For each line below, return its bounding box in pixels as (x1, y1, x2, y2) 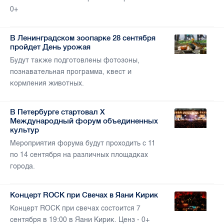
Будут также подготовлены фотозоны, (10, 56, 139, 65)
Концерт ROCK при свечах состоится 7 (10, 204, 140, 213)
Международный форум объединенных (10, 116, 158, 125)
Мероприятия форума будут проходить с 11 (10, 139, 155, 148)
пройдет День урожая (10, 42, 90, 51)
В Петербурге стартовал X (10, 107, 105, 116)
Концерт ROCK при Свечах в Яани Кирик (10, 190, 158, 199)
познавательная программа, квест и (10, 67, 131, 76)
